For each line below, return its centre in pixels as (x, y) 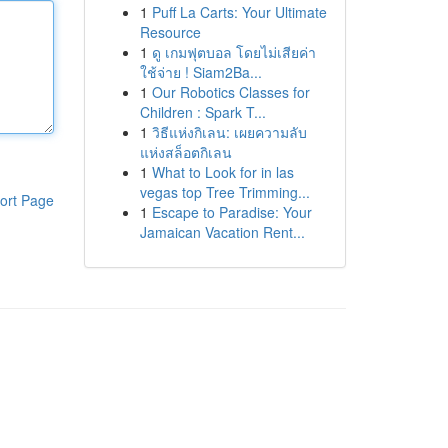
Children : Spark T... (202, 112)
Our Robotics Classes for (230, 92)
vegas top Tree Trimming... (224, 192)
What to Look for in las (222, 172)
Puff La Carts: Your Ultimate (239, 12)
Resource (170, 32)
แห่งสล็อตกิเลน (185, 152)
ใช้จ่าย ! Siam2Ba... (200, 72)
